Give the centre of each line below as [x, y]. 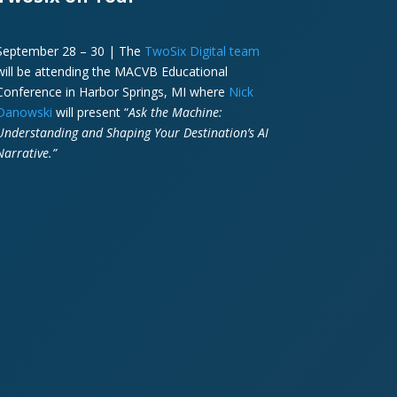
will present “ [90, 112]
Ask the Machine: [175, 112]
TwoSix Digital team [202, 51]
